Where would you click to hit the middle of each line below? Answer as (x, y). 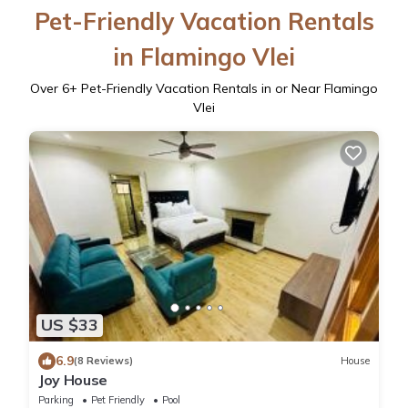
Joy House (73, 379)
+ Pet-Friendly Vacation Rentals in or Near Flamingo (224, 89)
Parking (56, 399)
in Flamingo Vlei (204, 57)
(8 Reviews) (103, 361)
